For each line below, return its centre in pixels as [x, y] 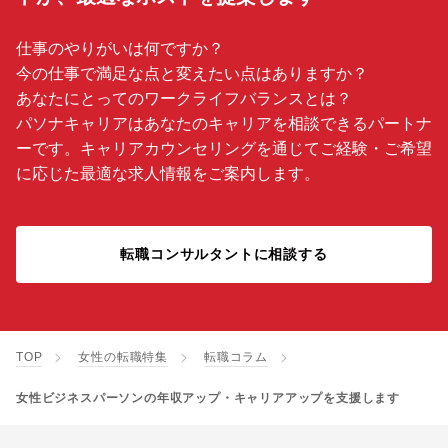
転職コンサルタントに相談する [224, 254]
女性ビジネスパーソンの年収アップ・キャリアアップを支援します [208, 398]
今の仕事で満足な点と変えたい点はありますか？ [192, 74]
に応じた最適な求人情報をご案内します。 [168, 174]
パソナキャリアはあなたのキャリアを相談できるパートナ [224, 124]
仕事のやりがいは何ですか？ [120, 49]
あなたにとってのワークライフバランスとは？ [184, 99]
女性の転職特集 [123, 357]
